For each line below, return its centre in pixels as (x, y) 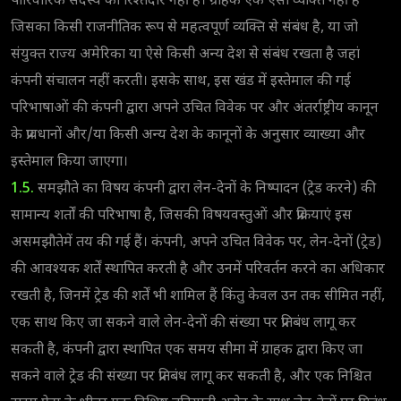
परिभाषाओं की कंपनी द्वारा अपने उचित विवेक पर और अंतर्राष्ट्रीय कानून (195, 108)
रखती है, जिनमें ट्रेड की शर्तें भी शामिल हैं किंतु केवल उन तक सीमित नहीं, (198, 296)
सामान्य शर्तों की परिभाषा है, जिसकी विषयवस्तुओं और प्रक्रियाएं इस (181, 216)
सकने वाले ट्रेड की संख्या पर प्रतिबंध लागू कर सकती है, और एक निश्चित (191, 377)
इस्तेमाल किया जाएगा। (69, 162)
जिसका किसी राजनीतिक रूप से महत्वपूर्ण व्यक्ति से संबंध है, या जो (184, 28)
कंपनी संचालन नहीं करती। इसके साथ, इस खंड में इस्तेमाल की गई (181, 81)
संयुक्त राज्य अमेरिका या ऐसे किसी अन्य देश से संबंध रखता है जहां (185, 55)
